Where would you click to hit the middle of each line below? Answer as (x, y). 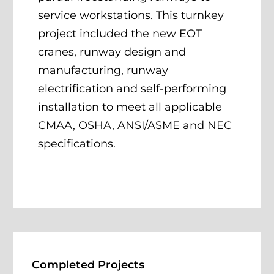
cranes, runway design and (112, 52)
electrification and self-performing (132, 88)
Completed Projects (88, 265)
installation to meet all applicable (130, 107)
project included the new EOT (120, 33)
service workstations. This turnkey (131, 15)
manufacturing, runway (103, 70)
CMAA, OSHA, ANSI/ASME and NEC (135, 125)
